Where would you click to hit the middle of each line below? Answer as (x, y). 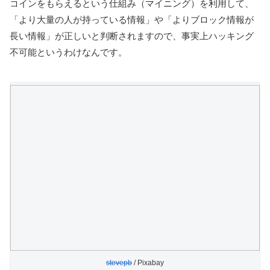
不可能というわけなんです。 (68, 52)
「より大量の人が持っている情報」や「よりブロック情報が (132, 19)
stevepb (119, 263)
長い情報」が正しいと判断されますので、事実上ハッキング (132, 36)
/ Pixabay (148, 263)
